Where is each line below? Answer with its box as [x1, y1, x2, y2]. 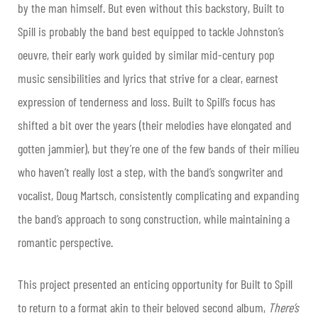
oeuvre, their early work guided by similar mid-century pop [18, 46, 275, 62]
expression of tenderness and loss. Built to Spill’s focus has [18, 93, 275, 109]
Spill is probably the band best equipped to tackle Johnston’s [18, 23, 284, 39]
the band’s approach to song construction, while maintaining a [18, 210, 290, 226]
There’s [268, 299, 299, 315]
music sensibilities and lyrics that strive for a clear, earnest [18, 70, 278, 86]
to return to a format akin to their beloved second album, [18, 299, 268, 315]
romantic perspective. [18, 234, 116, 250]
